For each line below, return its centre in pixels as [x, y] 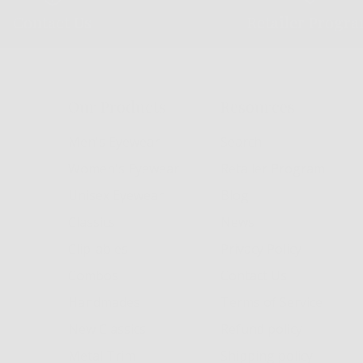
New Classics [107, 329]
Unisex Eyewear [115, 195]
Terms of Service [272, 302]
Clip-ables [98, 248]
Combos [93, 275]
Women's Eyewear [123, 168]
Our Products [117, 106]
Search [241, 141]
